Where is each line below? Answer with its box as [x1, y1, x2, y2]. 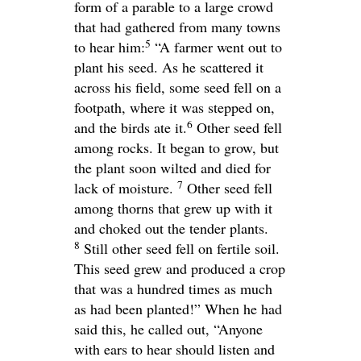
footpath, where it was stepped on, [74, 98, 275, 118]
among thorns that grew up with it [74, 198, 272, 218]
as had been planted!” [74, 299, 201, 319]
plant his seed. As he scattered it [74, 57, 263, 77]
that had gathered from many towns [74, 17, 280, 37]
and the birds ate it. [74, 118, 187, 138]
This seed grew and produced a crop [74, 259, 285, 279]
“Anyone [214, 319, 263, 339]
